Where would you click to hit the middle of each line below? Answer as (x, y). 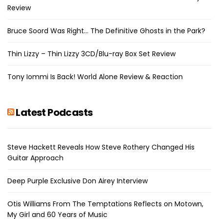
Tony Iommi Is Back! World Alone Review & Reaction (95, 77)
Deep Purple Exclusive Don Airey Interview (77, 181)
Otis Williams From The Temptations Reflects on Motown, (105, 204)
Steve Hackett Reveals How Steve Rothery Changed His (101, 147)
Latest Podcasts (54, 112)
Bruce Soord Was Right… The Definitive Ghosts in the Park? (106, 31)
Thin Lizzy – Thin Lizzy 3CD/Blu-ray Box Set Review (91, 54)
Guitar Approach (35, 158)
